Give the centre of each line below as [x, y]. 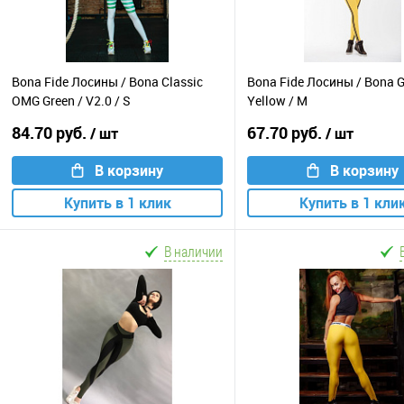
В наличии [193, 251]
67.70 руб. [286, 132]
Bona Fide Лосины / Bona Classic [107, 82]
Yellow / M [277, 101]
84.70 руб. [51, 132]
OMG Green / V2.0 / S [71, 101]
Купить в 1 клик [117, 202]
